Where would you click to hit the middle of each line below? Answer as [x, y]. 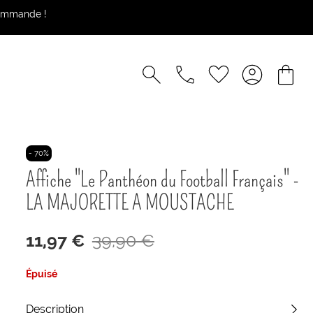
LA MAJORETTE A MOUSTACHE [130, 202]
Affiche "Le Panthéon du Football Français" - [162, 179]
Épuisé [41, 274]
